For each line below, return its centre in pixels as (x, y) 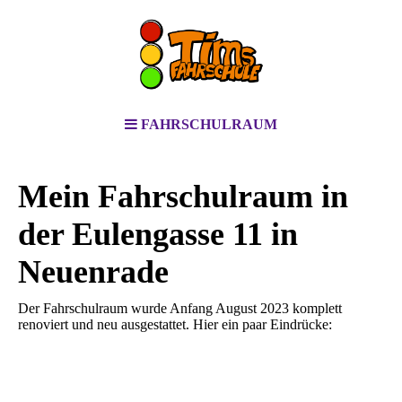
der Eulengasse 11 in (158, 234)
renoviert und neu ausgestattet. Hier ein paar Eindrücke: (175, 325)
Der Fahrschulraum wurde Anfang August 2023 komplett (180, 309)
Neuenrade (93, 272)
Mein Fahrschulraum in (183, 197)
